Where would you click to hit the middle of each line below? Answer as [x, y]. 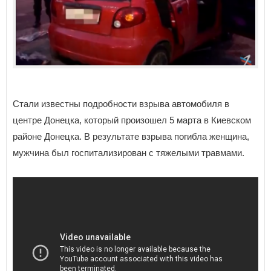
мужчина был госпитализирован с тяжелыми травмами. [129, 153]
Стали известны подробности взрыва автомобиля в [121, 104]
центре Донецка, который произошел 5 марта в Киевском [132, 120]
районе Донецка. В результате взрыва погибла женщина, [131, 137]
